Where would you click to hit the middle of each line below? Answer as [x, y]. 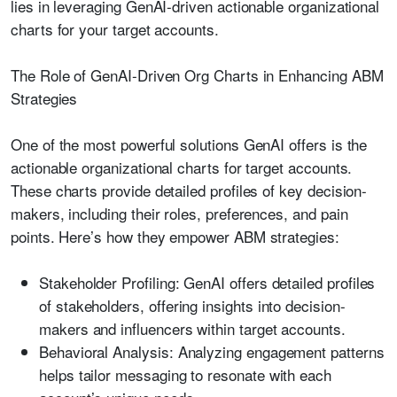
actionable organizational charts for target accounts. [182, 167]
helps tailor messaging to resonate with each [186, 374]
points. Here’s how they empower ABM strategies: [175, 236]
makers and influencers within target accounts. [192, 328]
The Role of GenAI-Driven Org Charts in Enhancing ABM [197, 75]
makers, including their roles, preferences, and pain [179, 213]
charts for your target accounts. [115, 29]
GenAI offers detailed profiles [277, 282]
